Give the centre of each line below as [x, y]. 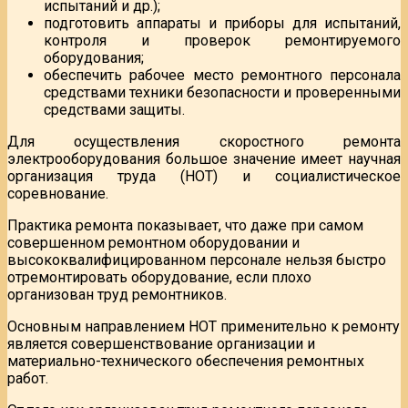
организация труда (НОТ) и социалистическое [204, 176]
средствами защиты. [114, 109]
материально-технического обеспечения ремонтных [186, 361]
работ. [28, 378]
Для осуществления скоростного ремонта [204, 141]
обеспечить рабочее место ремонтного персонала [222, 75]
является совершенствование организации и [161, 343]
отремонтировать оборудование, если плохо [159, 277]
